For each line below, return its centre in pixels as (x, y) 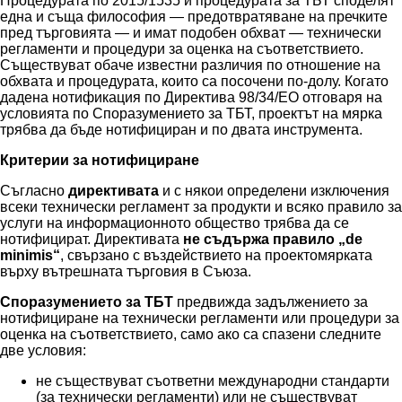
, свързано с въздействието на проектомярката (216, 256)
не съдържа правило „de (273, 240)
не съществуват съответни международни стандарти (213, 381)
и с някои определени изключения (274, 191)
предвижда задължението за (271, 302)
